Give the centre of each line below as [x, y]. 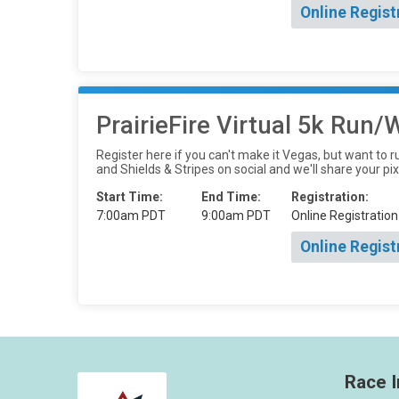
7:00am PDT [131, 215]
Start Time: [130, 196]
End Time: [231, 196]
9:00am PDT [236, 215]
